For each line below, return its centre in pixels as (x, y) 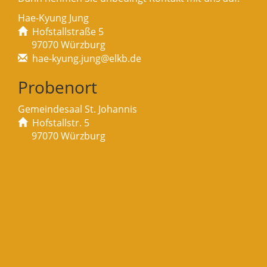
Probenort (58, 87)
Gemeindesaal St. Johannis (77, 109)
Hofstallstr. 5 (61, 123)
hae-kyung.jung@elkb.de (87, 59)
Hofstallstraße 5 (68, 32)
